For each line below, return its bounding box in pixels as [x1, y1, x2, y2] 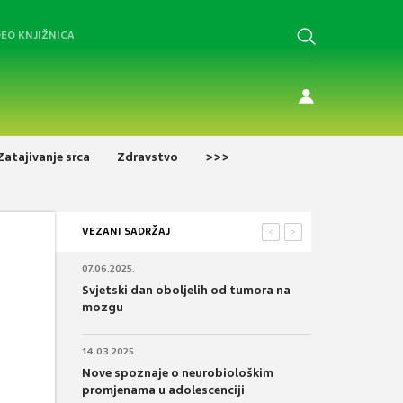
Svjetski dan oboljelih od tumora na [82, 282, 291, 298]
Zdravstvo [117, 148, 178, 165]
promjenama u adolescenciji [82, 381, 245, 398]
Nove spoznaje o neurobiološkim [82, 364, 273, 381]
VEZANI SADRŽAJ [82, 224, 170, 237]
